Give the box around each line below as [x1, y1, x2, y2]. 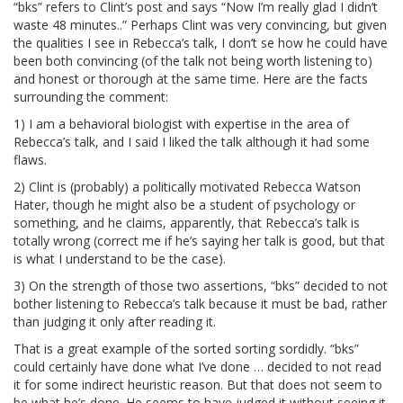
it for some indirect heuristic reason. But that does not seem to [13, 376, 382, 394]
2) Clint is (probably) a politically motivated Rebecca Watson [13, 178, 361, 196]
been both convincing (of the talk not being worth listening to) [13, 52, 372, 70]
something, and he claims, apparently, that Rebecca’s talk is [13, 214, 360, 232]
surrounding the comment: [13, 88, 168, 106]
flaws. [13, 151, 47, 169]
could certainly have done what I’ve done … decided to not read [13, 358, 381, 376]
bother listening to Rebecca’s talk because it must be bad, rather [13, 295, 387, 313]
